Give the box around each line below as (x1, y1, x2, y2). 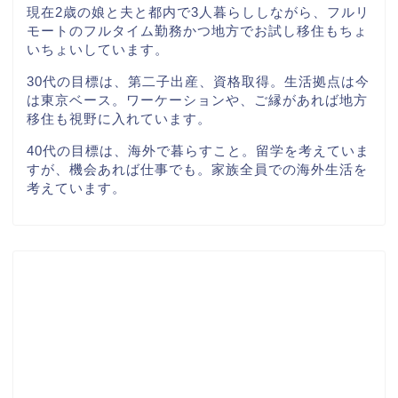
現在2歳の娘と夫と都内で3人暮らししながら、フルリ (27, 4, 370, 20)
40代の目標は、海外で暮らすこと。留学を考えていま (27, 143, 370, 159)
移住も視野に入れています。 (27, 110, 211, 126)
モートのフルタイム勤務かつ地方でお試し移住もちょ (27, 22, 368, 38)
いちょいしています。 (27, 41, 169, 57)
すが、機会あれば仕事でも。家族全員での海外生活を (27, 162, 368, 178)
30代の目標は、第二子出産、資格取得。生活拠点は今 (27, 73, 370, 89)
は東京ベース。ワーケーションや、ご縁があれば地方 (27, 92, 368, 107)
